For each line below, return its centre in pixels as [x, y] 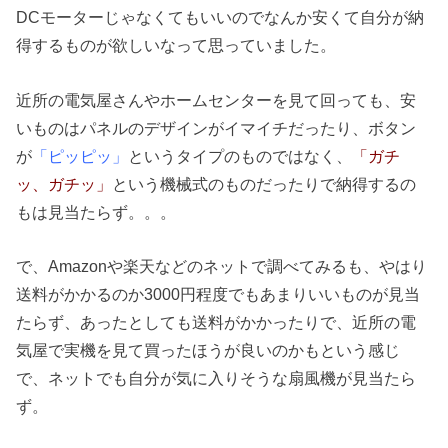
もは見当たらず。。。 [96, 211]
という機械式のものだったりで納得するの [264, 183]
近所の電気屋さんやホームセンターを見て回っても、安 [216, 99]
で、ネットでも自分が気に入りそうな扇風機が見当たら [216, 377]
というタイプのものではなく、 [240, 155]
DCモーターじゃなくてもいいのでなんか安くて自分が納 [220, 17]
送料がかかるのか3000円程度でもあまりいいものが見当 [218, 293]
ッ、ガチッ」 [64, 183]
